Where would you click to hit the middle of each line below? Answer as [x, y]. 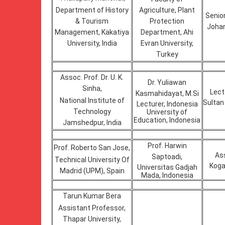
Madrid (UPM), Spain [92, 171]
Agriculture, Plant [167, 10]
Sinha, [92, 88]
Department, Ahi [167, 32]
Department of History [92, 10]
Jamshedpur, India [92, 123]
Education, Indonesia [167, 120]
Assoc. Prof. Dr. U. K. [92, 77]
